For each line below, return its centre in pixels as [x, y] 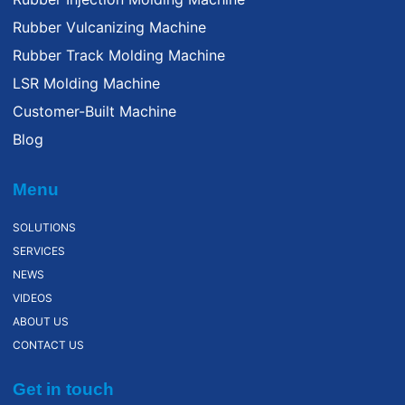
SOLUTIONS [44, 227]
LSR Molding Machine [86, 83]
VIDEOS [33, 297]
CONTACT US [48, 344]
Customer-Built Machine [94, 111]
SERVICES [39, 250]
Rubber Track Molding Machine [119, 55]
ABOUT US [41, 321]
